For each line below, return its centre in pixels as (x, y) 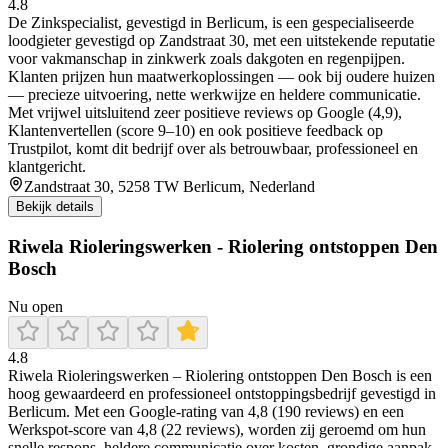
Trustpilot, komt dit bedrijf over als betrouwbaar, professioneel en (213, 148)
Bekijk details (55, 206)
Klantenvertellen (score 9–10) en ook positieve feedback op (195, 130)
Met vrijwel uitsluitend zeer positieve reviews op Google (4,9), (205, 112)
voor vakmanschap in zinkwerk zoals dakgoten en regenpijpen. (206, 58)
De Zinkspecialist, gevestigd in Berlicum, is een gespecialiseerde (211, 22)
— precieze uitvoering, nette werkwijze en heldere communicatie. (214, 94)
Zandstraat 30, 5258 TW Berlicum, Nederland (169, 186)
